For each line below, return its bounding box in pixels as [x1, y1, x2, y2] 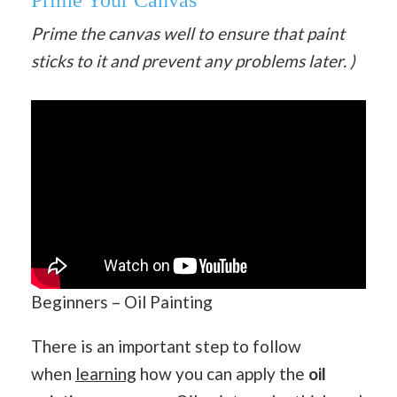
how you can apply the [136, 363, 308, 385]
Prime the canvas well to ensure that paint [31, 23, 345, 43]
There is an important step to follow [31, 336, 301, 357]
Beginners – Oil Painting [31, 292, 213, 313]
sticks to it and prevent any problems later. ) [31, 51, 355, 71]
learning [75, 363, 136, 385]
